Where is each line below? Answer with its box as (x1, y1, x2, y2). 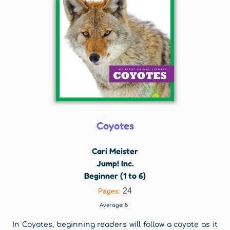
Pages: (98, 187, 123, 195)
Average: (100, 202, 125, 208)
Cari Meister (92, 146, 138, 156)
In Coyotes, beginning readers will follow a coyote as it (12, 221, 218, 228)
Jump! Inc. (97, 158, 133, 168)
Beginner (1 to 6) (84, 170, 146, 181)
